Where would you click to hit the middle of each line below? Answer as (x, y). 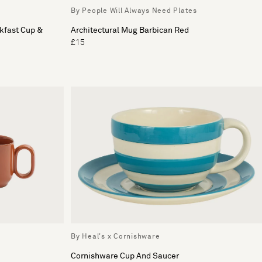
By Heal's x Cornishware (116, 237)
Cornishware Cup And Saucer (125, 256)
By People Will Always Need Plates (134, 11)
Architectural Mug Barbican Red (130, 30)
